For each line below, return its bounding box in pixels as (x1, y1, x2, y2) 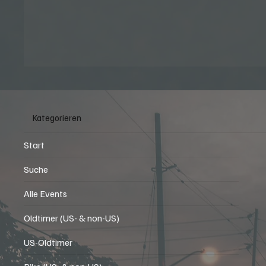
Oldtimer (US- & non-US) (24, 212, 120, 224)
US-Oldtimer (24, 236, 73, 249)
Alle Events (24, 188, 68, 200)
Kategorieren (33, 112, 82, 123)
